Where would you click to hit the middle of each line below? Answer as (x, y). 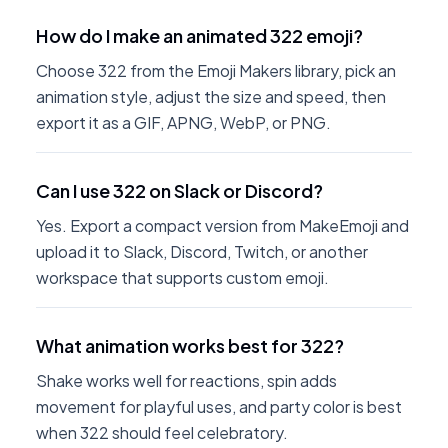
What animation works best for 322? (190, 345)
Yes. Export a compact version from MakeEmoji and (222, 225)
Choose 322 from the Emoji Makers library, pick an (216, 70)
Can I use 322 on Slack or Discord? (179, 190)
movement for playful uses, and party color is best (219, 406)
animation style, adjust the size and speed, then (211, 96)
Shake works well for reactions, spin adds (186, 380)
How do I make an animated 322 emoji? (199, 35)
